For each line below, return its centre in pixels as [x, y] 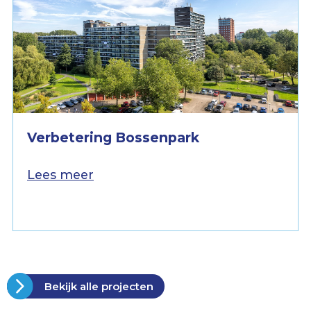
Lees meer [60, 175]
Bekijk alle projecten [98, 287]
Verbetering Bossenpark [113, 138]
